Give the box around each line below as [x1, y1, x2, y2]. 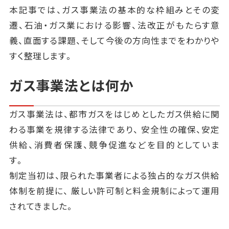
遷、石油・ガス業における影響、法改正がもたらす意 [9, 19, 220, 32]
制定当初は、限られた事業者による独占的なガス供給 [9, 169, 220, 182]
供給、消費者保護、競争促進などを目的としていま [9, 139, 220, 151]
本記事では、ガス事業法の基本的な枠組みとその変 [9, 4, 220, 16]
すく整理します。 [9, 50, 74, 62]
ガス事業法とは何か [9, 75, 134, 96]
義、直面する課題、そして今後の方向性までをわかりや [9, 34, 220, 47]
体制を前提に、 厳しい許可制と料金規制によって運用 [9, 185, 220, 197]
